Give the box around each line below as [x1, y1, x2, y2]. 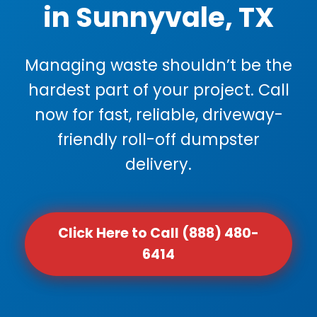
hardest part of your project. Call [28, 79, 289, 101]
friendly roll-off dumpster [57, 128, 260, 151]
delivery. [125, 153, 192, 175]
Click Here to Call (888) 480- [58, 224, 259, 243]
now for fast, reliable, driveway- [34, 103, 283, 126]
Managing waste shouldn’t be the [25, 54, 292, 76]
